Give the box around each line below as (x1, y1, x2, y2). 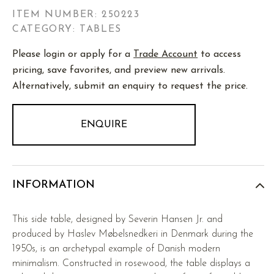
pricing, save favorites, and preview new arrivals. (12, 65, 226, 76)
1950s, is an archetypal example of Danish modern (12, 244, 221, 254)
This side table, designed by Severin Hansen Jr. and (12, 215, 223, 225)
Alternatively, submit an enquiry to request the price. (12, 81, 248, 92)
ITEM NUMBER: (12, 10, 102, 20)
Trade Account (133, 50, 198, 60)
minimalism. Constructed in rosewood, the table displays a (12, 259, 251, 269)
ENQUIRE (81, 120, 128, 130)
